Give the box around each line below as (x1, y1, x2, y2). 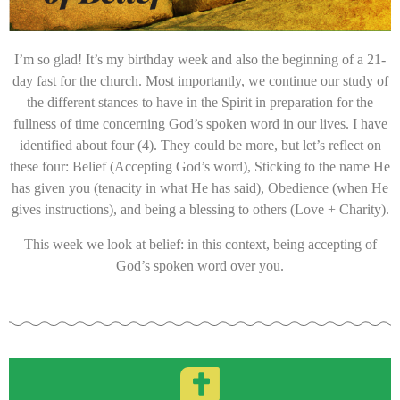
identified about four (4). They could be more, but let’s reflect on (19, 137, 381, 154)
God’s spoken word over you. (116, 257, 284, 273)
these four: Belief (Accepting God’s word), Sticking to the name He (10, 159, 390, 175)
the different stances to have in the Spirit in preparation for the (27, 95, 373, 111)
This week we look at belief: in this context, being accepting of (23, 236, 377, 252)
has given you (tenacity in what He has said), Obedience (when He (12, 180, 388, 196)
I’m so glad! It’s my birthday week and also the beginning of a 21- (14, 52, 386, 68)
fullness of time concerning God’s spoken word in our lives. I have (12, 116, 387, 132)
